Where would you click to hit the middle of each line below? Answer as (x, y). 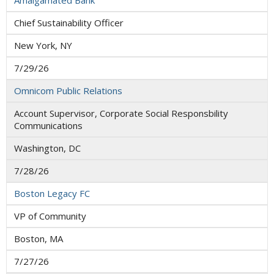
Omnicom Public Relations (68, 91)
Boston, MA (39, 239)
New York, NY (43, 46)
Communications (48, 126)
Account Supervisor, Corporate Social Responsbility (121, 113)
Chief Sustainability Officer (69, 23)
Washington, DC (47, 148)
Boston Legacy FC (52, 194)
